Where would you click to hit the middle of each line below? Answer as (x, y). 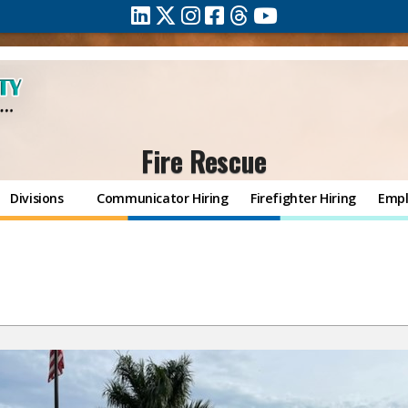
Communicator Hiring (163, 198)
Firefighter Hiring (303, 198)
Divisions (37, 198)
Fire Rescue (204, 161)
